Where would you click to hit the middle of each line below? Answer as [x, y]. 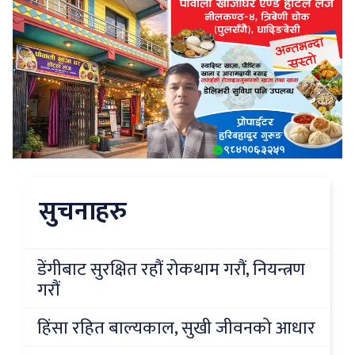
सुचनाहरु [82, 212]
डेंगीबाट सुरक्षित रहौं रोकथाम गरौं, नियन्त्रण [171, 269]
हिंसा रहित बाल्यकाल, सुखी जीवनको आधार [176, 329]
